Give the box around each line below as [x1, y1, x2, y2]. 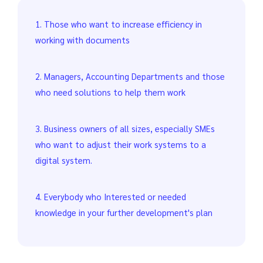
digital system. [35, 154, 92, 166]
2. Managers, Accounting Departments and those [35, 70, 225, 82]
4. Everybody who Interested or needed [35, 190, 186, 202]
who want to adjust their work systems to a [35, 138, 206, 150]
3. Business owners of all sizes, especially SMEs [35, 122, 215, 134]
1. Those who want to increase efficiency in [35, 18, 202, 29]
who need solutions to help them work [35, 86, 186, 97]
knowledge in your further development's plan [35, 206, 213, 218]
